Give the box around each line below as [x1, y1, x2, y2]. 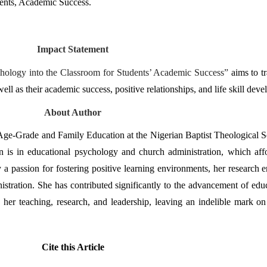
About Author [44, 107, 101, 117]
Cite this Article [41, 242, 104, 253]
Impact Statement [37, 44, 108, 55]
